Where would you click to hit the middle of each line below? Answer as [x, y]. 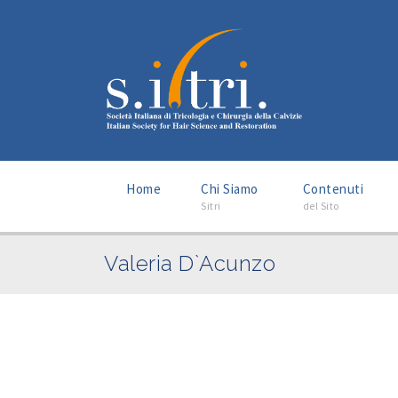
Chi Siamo [230, 189]
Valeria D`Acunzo [190, 264]
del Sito [321, 206]
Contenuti [333, 189]
